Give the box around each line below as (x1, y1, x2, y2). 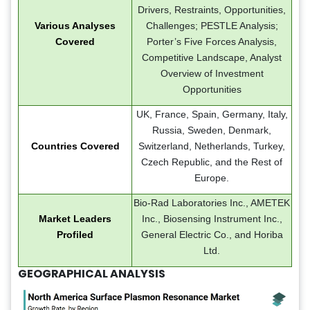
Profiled (57, 228, 93, 240)
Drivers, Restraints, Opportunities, (138, 3, 286, 15)
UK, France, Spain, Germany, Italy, (136, 108, 288, 120)
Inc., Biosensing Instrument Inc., (141, 212, 282, 224)
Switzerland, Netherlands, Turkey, (138, 140, 285, 152)
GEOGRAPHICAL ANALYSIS (18, 265, 165, 282)
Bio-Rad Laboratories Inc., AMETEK (134, 197, 290, 208)
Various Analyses (35, 19, 116, 31)
